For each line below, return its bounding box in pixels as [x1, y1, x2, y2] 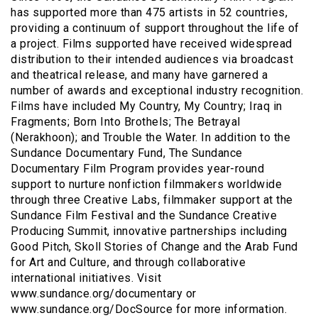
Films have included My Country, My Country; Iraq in [11, 99, 283, 113]
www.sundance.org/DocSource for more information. [11, 302, 287, 316]
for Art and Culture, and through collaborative [11, 255, 246, 269]
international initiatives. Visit [11, 270, 161, 285]
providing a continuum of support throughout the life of [11, 21, 300, 35]
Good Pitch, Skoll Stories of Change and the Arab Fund [11, 239, 298, 253]
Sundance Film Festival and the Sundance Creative [11, 208, 277, 222]
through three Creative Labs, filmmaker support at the [11, 192, 293, 207]
